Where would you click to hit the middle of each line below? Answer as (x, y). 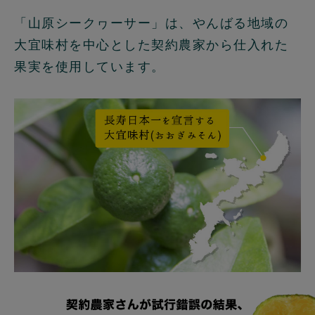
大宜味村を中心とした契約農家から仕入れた (151, 44)
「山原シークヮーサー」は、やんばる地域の (151, 22)
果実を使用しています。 (90, 66)
